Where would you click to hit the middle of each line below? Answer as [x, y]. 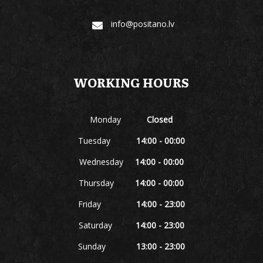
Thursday [107, 183]
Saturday [107, 225]
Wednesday [107, 161]
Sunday [107, 246]
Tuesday [107, 140]
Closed [160, 119]
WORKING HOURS [131, 82]
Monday [119, 119]
